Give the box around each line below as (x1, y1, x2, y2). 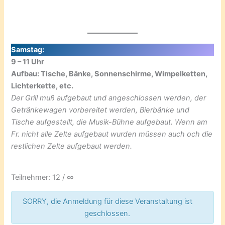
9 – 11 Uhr (11, 57, 45, 67)
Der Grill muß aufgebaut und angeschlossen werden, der (11, 93, 206, 103)
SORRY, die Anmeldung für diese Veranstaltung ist (22, 196, 192, 206)
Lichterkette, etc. (11, 81, 74, 91)
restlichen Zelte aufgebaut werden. (11, 142, 133, 151)
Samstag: (11, 45, 45, 55)
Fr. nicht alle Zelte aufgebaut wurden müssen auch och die (11, 130, 213, 139)
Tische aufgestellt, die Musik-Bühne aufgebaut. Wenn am (11, 118, 208, 127)
